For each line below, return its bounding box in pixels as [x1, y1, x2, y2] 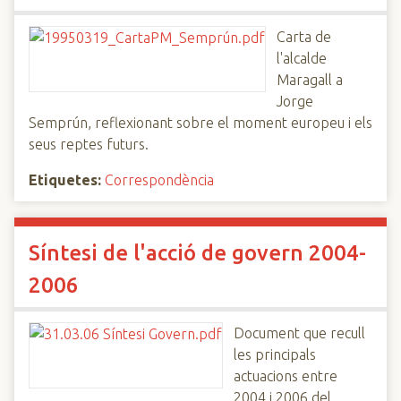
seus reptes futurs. [29, 136, 149, 152]
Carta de [277, 29, 331, 45]
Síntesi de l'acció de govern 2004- [29, 241, 366, 265]
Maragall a [277, 72, 343, 88]
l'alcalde [277, 50, 327, 66]
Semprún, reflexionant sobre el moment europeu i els [29, 115, 372, 131]
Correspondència [105, 172, 214, 188]
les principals [234, 346, 316, 363]
